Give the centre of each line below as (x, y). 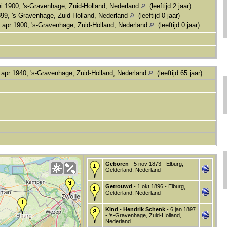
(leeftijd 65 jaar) (179, 73)
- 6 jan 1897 (180, 209)
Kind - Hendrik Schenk (135, 209)
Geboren (117, 163)
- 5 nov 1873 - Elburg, (156, 163)
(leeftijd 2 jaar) (168, 6)
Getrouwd (119, 186)
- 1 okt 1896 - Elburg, (159, 186)
